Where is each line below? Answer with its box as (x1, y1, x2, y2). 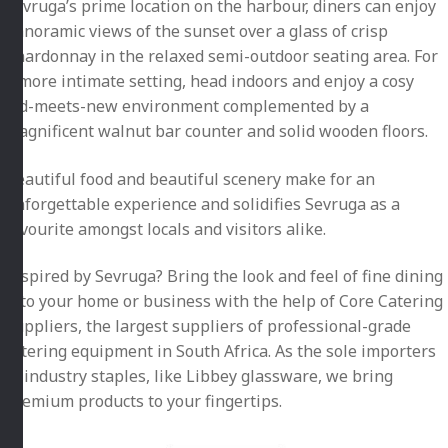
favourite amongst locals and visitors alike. (5, 217, 326, 240)
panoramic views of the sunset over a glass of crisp (5, 19, 388, 42)
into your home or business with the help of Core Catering (5, 290, 443, 313)
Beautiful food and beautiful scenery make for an (5, 167, 375, 190)
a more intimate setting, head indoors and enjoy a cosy (5, 69, 414, 92)
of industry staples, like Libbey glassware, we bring (5, 365, 393, 388)
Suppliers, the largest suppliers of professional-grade (5, 315, 411, 338)
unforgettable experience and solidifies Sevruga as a (5, 192, 400, 215)
